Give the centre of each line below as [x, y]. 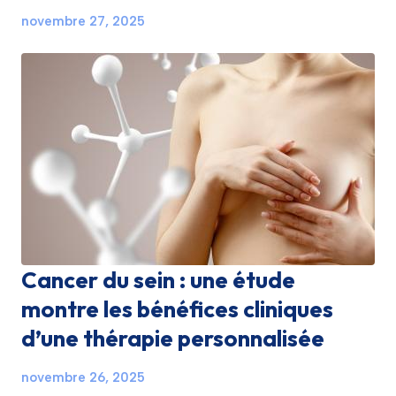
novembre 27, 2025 [83, 21]
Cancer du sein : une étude [158, 280]
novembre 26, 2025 [83, 377]
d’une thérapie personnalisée [173, 338]
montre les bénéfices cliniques [177, 309]
